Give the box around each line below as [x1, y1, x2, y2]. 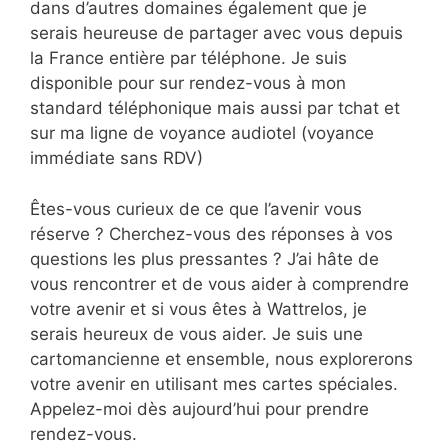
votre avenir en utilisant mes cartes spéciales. [30, 373, 398, 394]
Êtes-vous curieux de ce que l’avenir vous [30, 198, 362, 219]
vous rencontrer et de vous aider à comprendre [30, 273, 409, 294]
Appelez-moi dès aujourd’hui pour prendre [30, 398, 369, 419]
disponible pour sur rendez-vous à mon [30, 73, 346, 93]
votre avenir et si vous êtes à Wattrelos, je [30, 298, 367, 319]
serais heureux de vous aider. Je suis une [30, 323, 363, 344]
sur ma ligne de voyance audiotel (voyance [30, 123, 374, 143]
